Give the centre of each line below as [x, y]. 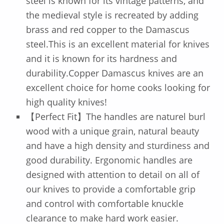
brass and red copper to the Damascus [107, 30]
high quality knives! [66, 102]
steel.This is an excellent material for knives [117, 44]
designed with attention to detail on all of [112, 175]
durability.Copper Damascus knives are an [114, 73]
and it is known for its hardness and [101, 59]
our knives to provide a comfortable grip [110, 189]
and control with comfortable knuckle [104, 204]
